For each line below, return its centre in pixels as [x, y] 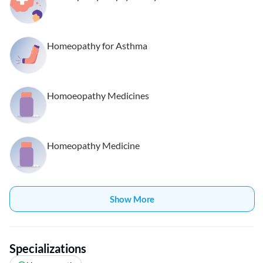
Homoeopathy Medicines [98, 96]
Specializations [48, 249]
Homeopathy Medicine [93, 146]
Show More [132, 199]
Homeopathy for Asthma [97, 46]
